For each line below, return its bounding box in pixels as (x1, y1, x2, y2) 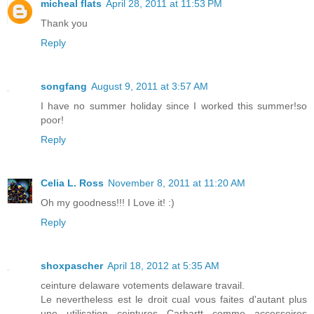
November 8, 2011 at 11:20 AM (108, 177, 245, 189)
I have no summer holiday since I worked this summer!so (41, 100, 307, 112)
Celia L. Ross (41, 177, 104, 189)
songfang (41, 81, 87, 93)
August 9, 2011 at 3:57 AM (91, 81, 208, 93)
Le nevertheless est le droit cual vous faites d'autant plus (41, 294, 307, 306)
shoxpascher (41, 260, 103, 272)
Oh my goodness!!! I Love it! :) (41, 197, 175, 209)
